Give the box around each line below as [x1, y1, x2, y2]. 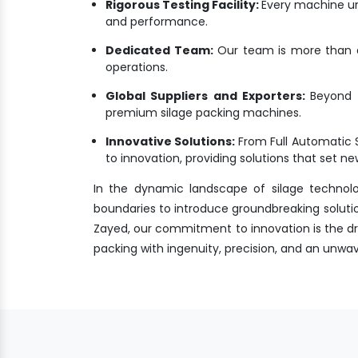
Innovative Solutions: [105, 133, 238, 149]
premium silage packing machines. [105, 104, 301, 121]
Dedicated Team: [105, 42, 213, 58]
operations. [105, 58, 168, 75]
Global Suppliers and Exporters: [105, 87, 311, 104]
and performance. [105, 13, 208, 30]
